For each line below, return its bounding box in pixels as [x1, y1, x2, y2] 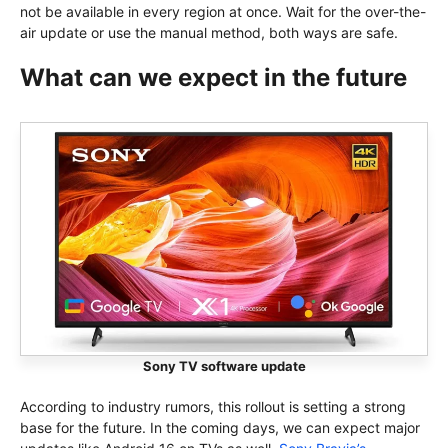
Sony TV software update [142, 357, 306, 374]
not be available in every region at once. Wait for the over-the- [20, 2, 426, 20]
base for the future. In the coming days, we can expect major [20, 418, 420, 436]
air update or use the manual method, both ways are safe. [20, 23, 398, 41]
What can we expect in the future [20, 62, 407, 92]
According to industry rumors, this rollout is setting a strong [20, 397, 406, 415]
